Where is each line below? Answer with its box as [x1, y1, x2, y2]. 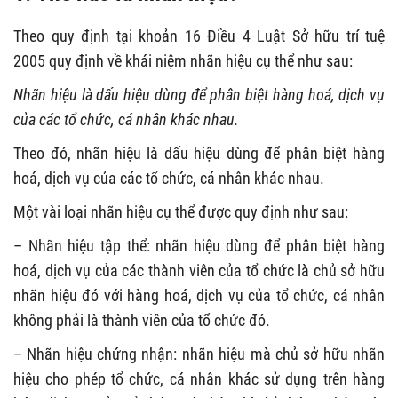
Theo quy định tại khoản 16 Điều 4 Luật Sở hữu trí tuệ [13, 27, 385, 46]
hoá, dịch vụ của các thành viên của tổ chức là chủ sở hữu [13, 261, 385, 281]
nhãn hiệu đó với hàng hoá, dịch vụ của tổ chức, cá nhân [13, 286, 385, 306]
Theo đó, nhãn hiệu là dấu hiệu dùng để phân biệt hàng [13, 144, 385, 163]
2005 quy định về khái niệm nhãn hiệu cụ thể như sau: [13, 52, 353, 71]
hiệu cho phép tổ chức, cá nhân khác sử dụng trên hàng [13, 370, 385, 389]
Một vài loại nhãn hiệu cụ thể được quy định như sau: [13, 203, 348, 222]
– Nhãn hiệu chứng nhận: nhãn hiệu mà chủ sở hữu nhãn [13, 345, 385, 364]
